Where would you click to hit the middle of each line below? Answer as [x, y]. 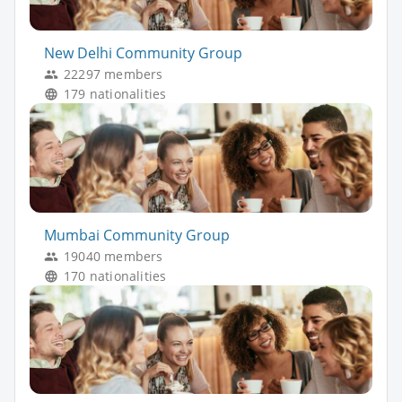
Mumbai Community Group [137, 235]
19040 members [114, 256]
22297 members [114, 74]
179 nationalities [115, 94]
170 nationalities [115, 275]
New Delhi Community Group [143, 53]
